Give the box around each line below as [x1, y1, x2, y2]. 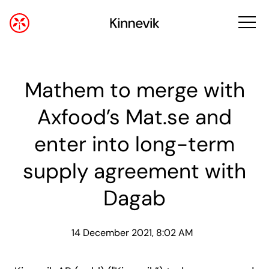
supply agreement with [23, 157, 246, 185]
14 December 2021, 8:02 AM [71, 226, 193, 239]
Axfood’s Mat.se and [37, 103, 232, 131]
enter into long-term [34, 130, 235, 158]
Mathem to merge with [24, 76, 245, 104]
